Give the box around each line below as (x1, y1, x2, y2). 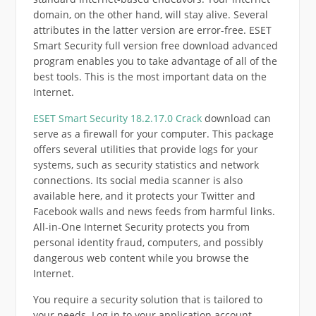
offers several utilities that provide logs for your (32, 142, 258, 156)
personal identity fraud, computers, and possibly (32, 235, 263, 249)
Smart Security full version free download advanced (32, 38, 278, 52)
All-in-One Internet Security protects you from (32, 219, 250, 233)
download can (201, 111, 271, 125)
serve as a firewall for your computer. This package (32, 126, 274, 140)
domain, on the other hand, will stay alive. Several (32, 7, 268, 21)
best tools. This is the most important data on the (32, 69, 267, 83)
